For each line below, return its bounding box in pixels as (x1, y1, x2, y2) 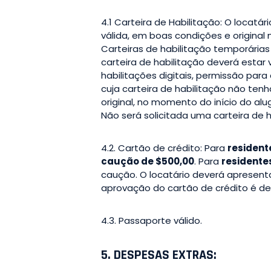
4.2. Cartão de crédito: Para (101, 141, 227, 154)
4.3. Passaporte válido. (101, 214, 202, 227)
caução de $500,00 (101, 154, 194, 168)
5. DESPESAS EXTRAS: (101, 246, 217, 264)
